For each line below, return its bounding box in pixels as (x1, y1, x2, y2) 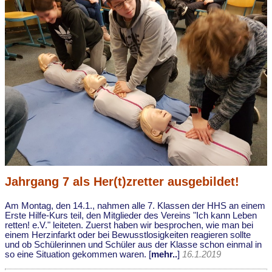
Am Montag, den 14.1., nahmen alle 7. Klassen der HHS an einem (5, 201, 265, 211)
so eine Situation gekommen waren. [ (5, 250, 151, 260)
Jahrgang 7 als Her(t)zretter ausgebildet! (5, 175, 239, 189)
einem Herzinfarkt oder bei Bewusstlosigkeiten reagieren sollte (5, 230, 251, 240)
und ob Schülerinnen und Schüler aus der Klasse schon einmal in (5, 240, 262, 250)
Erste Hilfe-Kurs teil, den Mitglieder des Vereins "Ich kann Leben (5, 211, 257, 221)
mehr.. (151, 250, 177, 260)
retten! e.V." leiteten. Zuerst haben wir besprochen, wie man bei (5, 220, 253, 231)
